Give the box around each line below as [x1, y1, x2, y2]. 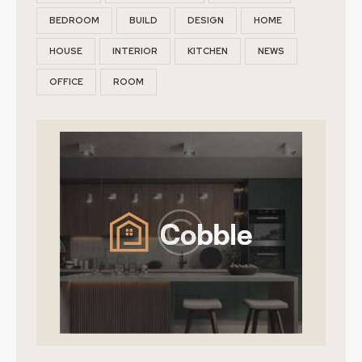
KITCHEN [187, 44, 228, 57]
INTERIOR [112, 44, 158, 57]
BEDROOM [49, 14, 99, 26]
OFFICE [49, 75, 83, 87]
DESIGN [187, 14, 224, 26]
